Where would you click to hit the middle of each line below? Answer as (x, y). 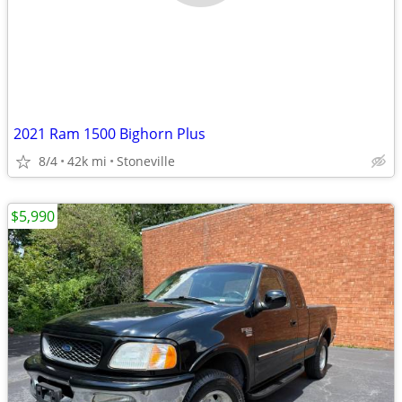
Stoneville (146, 161)
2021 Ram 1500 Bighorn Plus (109, 134)
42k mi (87, 161)
